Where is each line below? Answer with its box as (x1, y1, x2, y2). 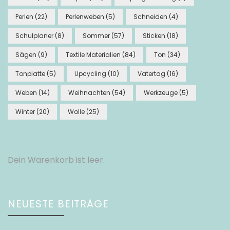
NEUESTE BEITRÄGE (8, 197, 109, 212)
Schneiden (133, 12, 167, 22)
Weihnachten (68, 88, 110, 98)
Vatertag (138, 69, 165, 79)
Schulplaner (15, 31, 53, 41)
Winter (15, 107, 35, 117)
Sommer (83, 31, 110, 41)
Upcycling (74, 69, 106, 79)
